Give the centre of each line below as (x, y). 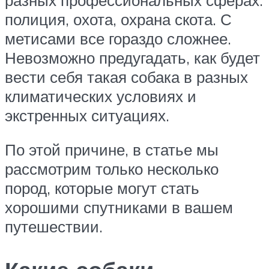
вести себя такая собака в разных (126, 77)
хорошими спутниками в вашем (119, 207)
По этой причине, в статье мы (112, 150)
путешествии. (54, 227)
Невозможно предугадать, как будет (132, 57)
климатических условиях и (101, 96)
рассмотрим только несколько (112, 169)
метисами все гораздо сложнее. (118, 38)
